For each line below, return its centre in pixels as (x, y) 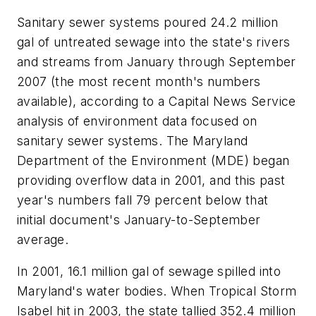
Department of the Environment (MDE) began (153, 160)
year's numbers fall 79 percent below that (143, 200)
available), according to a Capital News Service (157, 101)
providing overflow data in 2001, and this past (151, 180)
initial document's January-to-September (139, 219)
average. (43, 239)
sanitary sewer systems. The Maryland (133, 140)
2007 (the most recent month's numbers (139, 81)
